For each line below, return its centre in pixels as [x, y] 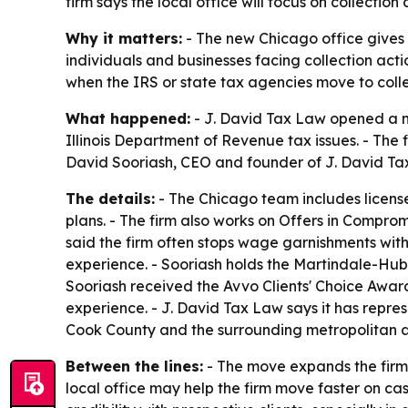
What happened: [128, 118]
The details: [110, 198]
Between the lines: [134, 366]
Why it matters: [124, 38]
